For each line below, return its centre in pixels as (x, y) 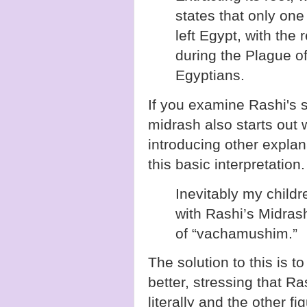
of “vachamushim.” (236, 233)
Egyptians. (210, 75)
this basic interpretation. (226, 164)
